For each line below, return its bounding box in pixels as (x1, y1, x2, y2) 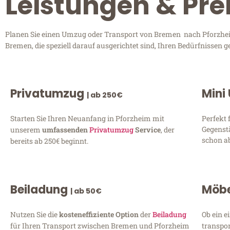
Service (133, 124, 161, 135)
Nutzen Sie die (10, 209, 59, 219)
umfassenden (42, 124, 89, 135)
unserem (10, 124, 42, 135)
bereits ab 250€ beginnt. (10, 136, 88, 146)
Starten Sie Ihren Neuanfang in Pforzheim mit (10, 113, 164, 123)
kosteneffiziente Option (59, 209, 140, 219)
